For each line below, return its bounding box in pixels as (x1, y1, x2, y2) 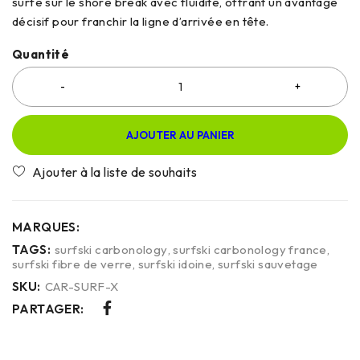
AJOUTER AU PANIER (125, 128, 235, 141)
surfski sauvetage (218, 256, 318, 272)
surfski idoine (137, 256, 213, 272)
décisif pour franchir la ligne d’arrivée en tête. (12, 13, 269, 29)
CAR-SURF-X (44, 278, 119, 294)
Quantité (12, 46, 70, 62)
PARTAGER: (12, 301, 84, 317)
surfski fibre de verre (12, 256, 133, 272)
